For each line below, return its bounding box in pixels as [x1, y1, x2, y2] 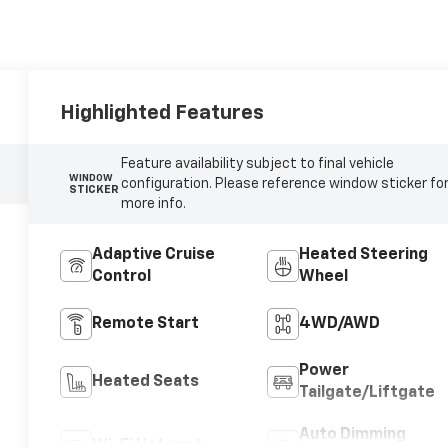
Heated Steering [298, 246, 428, 263]
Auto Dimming [298, 426, 406, 443]
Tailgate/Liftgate [298, 384, 435, 401]
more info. [120, 197, 186, 212]
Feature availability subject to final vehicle [120, 157, 394, 172]
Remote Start [92, 315, 200, 332]
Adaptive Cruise [92, 246, 216, 263]
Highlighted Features [60, 103, 265, 124]
